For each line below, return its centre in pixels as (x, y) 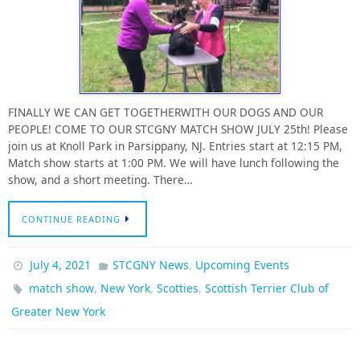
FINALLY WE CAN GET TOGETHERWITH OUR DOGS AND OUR (166, 112)
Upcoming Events (242, 265)
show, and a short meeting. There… (100, 179)
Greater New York (58, 312)
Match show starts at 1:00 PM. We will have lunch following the (174, 162)
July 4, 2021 (61, 265)
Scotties (178, 288)
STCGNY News (150, 265)
